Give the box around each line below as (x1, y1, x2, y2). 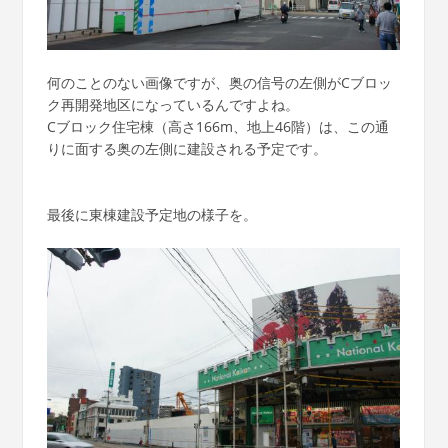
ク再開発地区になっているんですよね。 (46, 94, 299, 114)
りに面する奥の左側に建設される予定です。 (46, 138, 327, 158)
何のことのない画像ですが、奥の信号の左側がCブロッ (46, 72, 392, 92)
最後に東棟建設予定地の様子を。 (46, 204, 257, 224)
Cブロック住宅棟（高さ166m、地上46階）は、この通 (46, 116, 389, 136)
